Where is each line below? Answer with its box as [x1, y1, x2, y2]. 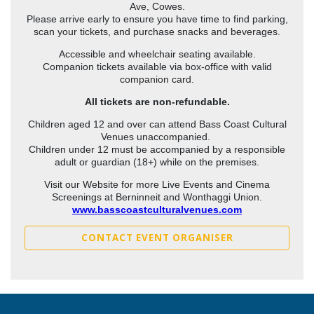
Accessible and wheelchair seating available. [58, 48, 256, 60]
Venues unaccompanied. [101, 131, 213, 143]
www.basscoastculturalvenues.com [72, 204, 242, 216]
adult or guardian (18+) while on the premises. [55, 156, 259, 168]
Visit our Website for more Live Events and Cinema [44, 179, 270, 191]
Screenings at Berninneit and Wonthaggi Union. [52, 191, 262, 203]
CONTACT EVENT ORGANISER [81, 231, 233, 245]
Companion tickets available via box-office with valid [42, 61, 272, 73]
